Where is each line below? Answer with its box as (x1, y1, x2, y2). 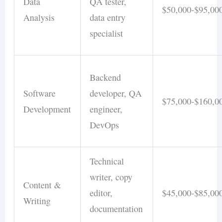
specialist (90, 27, 123, 40)
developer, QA (90, 87, 142, 100)
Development (23, 103, 71, 115)
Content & (23, 179, 61, 191)
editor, (90, 187, 113, 199)
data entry (90, 11, 126, 24)
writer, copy (90, 171, 133, 183)
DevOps (90, 119, 119, 131)
